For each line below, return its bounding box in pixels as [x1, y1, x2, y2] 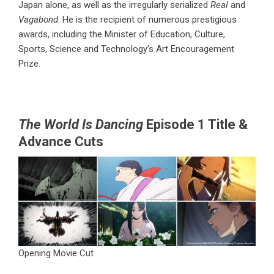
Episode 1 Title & [143, 117, 248, 133]
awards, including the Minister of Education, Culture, [18, 29, 225, 40]
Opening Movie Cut [18, 248, 94, 259]
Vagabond [18, 14, 58, 26]
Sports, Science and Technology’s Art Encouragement [18, 43, 234, 55]
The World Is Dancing [18, 117, 143, 133]
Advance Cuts [18, 134, 103, 150]
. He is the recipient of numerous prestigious [58, 14, 237, 26]
